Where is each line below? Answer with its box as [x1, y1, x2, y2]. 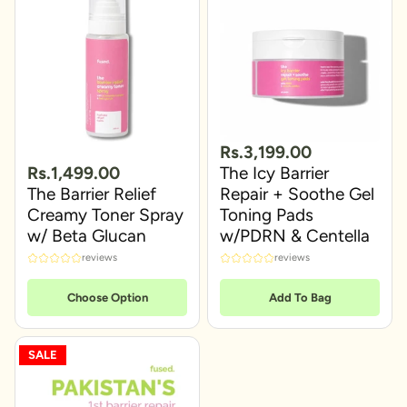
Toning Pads [220, 203, 313, 225]
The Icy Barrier [220, 162, 329, 184]
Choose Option [66, 290, 148, 304]
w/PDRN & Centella [220, 224, 370, 246]
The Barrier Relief [27, 183, 156, 204]
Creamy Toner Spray [27, 203, 184, 225]
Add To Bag [268, 290, 332, 304]
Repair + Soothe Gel [220, 183, 374, 204]
